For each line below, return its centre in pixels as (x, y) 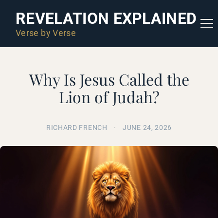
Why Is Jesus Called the (109, 79)
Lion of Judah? (109, 97)
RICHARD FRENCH (77, 127)
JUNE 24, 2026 (147, 127)
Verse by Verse (46, 33)
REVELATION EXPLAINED (106, 18)
